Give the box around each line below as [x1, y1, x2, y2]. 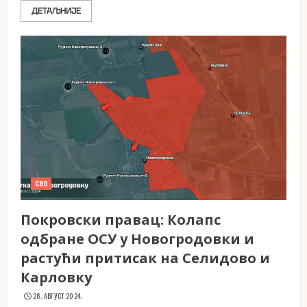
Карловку [21, 268, 92, 286]
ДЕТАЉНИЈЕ [32, 5, 81, 16]
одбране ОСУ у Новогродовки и [21, 230, 254, 248]
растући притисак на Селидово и [21, 249, 270, 267]
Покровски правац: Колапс [21, 210, 221, 229]
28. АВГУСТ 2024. [32, 291, 83, 301]
